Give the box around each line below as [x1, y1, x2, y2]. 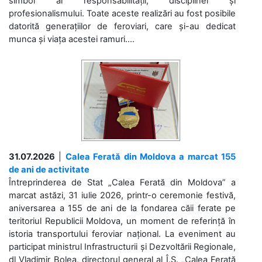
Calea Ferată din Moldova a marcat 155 [65, 151, 236, 162]
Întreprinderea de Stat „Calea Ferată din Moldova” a [9, 177, 236, 188]
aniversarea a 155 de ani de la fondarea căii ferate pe [9, 202, 236, 213]
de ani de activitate [9, 164, 89, 175]
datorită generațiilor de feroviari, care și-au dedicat [9, 20, 236, 32]
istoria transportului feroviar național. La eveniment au [9, 228, 236, 239]
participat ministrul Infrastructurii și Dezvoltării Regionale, [9, 241, 236, 252]
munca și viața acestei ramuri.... [9, 33, 135, 44]
